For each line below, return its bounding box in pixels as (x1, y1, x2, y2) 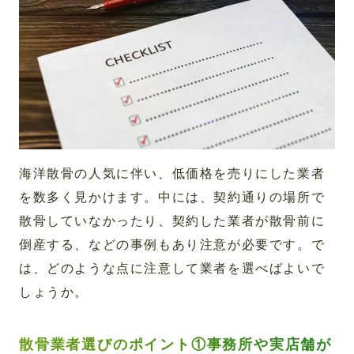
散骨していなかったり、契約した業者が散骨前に (19, 214, 326, 228)
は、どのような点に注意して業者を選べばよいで (19, 262, 326, 276)
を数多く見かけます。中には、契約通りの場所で (19, 190, 326, 205)
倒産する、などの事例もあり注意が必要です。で (19, 238, 326, 252)
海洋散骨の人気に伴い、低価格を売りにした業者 (19, 167, 326, 181)
